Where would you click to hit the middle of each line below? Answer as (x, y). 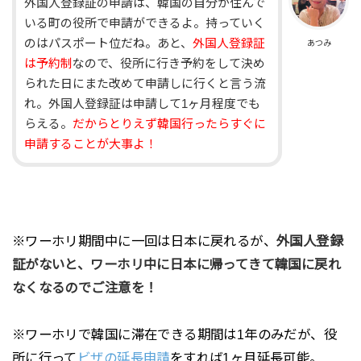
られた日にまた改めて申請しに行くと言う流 (145, 83)
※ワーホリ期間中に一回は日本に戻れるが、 (144, 241)
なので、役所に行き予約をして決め (169, 63)
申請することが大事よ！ (91, 144)
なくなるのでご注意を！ (85, 288)
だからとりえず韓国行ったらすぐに (170, 124)
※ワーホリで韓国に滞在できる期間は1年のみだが (161, 335)
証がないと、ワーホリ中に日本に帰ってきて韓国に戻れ (176, 265)
